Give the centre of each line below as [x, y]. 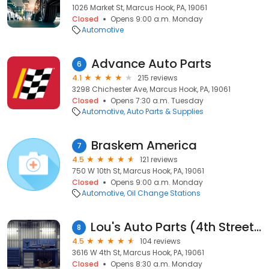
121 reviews [159, 159]
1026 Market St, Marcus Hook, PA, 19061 [140, 8]
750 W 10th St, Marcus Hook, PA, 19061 [138, 171]
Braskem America [144, 145]
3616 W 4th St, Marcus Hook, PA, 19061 [138, 252]
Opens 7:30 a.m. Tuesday [157, 101]
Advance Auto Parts [151, 64]
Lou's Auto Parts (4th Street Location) [258, 227]
